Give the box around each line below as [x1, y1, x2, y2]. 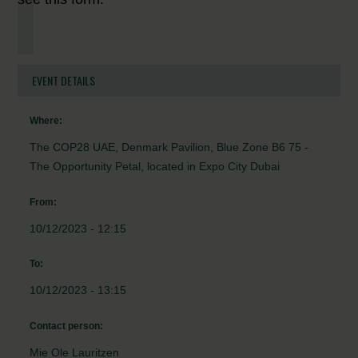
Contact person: [30, 320, 104, 332]
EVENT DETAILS [32, 72, 96, 89]
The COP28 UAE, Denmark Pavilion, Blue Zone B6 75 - [30, 141, 309, 154]
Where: [30, 115, 63, 127]
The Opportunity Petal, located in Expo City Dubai [30, 160, 280, 173]
